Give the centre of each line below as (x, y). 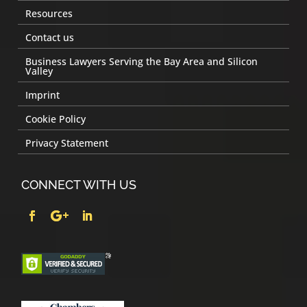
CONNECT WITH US (79, 184)
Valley (39, 71)
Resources (49, 13)
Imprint (43, 95)
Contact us (50, 37)
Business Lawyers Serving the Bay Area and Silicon (142, 61)
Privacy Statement (67, 143)
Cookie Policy (56, 119)
